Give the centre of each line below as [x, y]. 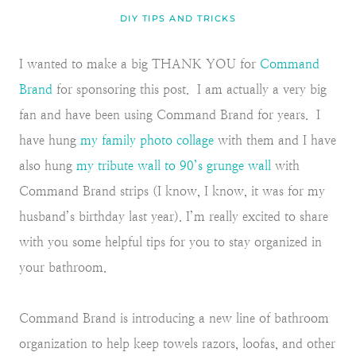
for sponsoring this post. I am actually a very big [190, 89]
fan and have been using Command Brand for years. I [170, 114]
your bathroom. [63, 267]
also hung [48, 165]
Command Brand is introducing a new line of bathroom [174, 318]
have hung [50, 140]
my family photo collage [147, 140]
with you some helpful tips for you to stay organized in [170, 242]
